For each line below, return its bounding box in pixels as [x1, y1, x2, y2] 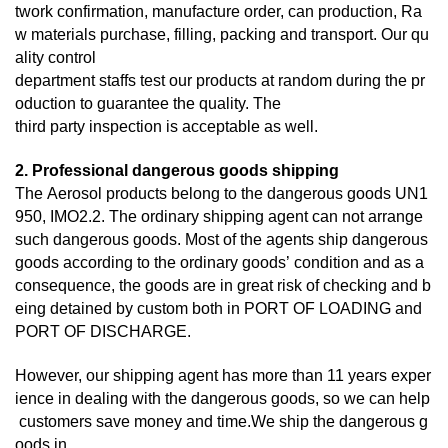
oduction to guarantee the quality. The [15, 95, 285, 113]
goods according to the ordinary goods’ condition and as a [15, 254, 428, 272]
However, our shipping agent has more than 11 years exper [15, 367, 431, 385]
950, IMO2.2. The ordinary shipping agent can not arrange [15, 208, 427, 226]
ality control [15, 49, 100, 67]
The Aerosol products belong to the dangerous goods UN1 [15, 185, 428, 203]
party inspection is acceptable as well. [50, 118, 318, 136]
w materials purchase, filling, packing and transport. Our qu [15, 26, 429, 44]
